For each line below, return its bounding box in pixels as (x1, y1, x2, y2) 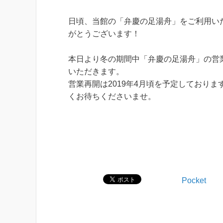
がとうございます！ (68, 29, 140, 38)
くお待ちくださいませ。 (68, 92, 156, 101)
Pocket (182, 176, 206, 185)
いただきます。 (68, 67, 124, 76)
